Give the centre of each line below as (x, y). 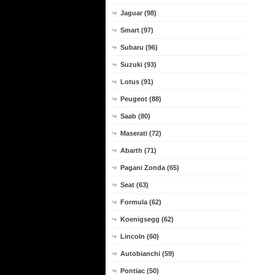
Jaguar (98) (138, 13)
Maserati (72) (141, 133)
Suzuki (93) (138, 64)
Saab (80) (135, 116)
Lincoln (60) (140, 236)
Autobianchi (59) (147, 254)
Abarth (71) (138, 150)
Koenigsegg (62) (147, 219)
